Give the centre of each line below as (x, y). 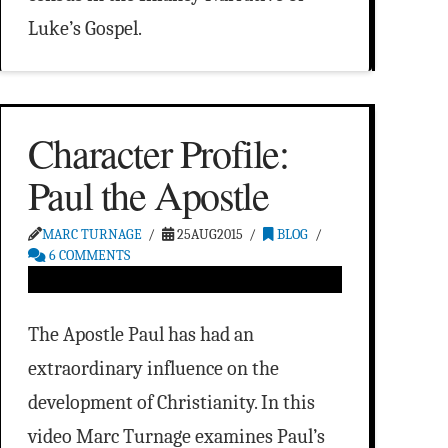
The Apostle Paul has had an (140, 335)
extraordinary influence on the (153, 369)
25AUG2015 (209, 235)
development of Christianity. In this (171, 403)
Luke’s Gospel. (84, 29)
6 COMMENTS (87, 256)
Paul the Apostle (148, 195)
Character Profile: (158, 153)
